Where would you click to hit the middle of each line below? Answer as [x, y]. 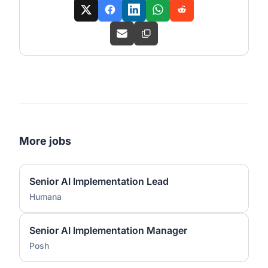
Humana [45, 197]
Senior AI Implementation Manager [108, 230]
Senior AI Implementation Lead [99, 181]
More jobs [45, 141]
